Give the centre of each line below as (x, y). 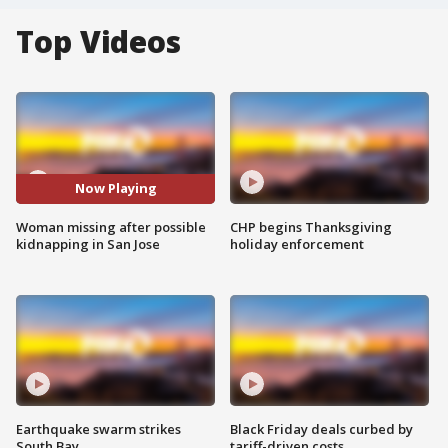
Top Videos (98, 41)
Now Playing (115, 188)
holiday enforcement (297, 243)
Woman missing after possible (111, 226)
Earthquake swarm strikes (98, 429)
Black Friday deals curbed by (321, 429)
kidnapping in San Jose (88, 243)
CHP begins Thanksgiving (311, 226)
